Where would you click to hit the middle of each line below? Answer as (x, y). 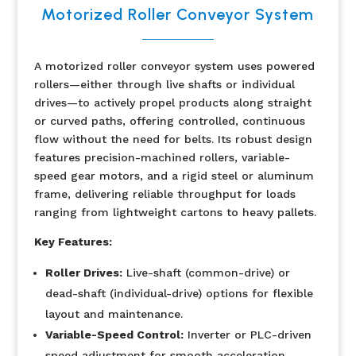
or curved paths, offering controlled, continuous (169, 121)
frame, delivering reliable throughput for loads (164, 194)
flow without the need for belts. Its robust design (173, 139)
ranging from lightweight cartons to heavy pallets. (175, 212)
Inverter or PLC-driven (247, 335)
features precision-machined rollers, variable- (162, 157)
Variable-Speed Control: (114, 335)
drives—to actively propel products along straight (172, 103)
